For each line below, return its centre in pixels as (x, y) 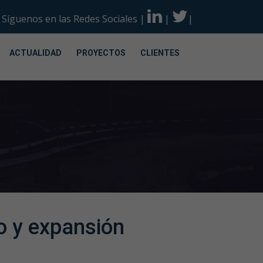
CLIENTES (160, 53)
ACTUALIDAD (36, 53)
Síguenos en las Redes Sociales (70, 19)
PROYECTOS (101, 53)
